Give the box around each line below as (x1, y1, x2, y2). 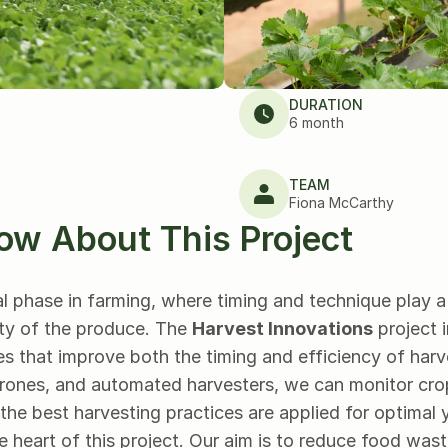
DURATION (289, 95, 363, 113)
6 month (289, 113, 344, 131)
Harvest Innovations (192, 318, 373, 339)
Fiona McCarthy (289, 193, 394, 211)
